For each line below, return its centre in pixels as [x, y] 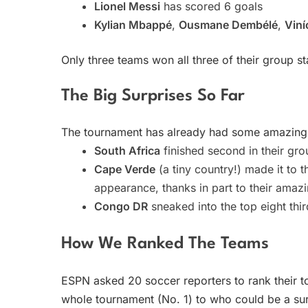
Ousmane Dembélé [228, 24]
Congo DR [121, 207]
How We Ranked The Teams [165, 244]
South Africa [127, 151]
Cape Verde [125, 169]
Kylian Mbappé [133, 24]
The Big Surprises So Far [153, 96]
